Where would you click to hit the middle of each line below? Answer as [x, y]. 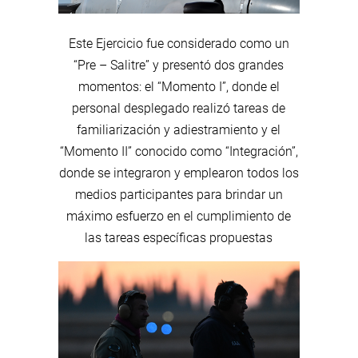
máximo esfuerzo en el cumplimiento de [179, 216]
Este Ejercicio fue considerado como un [179, 43]
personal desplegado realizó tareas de [179, 108]
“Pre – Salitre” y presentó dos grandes [179, 65]
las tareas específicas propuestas [179, 237]
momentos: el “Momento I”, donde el [179, 86]
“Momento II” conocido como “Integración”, [179, 151]
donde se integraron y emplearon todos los [179, 173]
